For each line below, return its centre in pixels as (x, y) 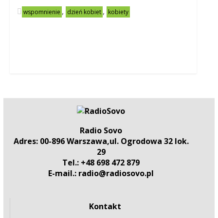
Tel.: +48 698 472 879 (101, 163)
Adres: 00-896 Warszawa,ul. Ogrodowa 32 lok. (101, 141)
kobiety (118, 12)
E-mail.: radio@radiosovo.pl (101, 173)
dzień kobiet (84, 12)
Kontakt (105, 206)
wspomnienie (42, 12)
